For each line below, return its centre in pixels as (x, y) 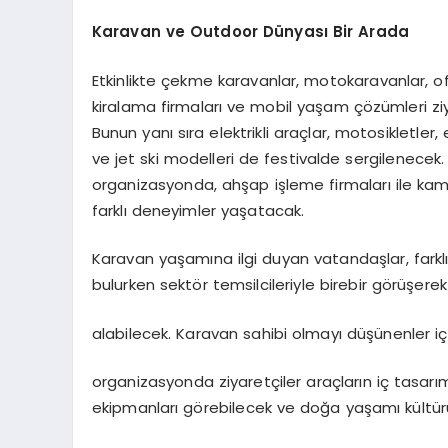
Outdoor (223, 32)
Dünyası (295, 32)
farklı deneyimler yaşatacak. (198, 210)
